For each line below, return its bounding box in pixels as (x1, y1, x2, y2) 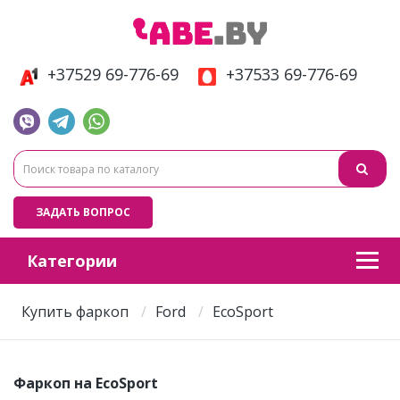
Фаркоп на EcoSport (13, 373, 158, 394)
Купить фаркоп (21, 302, 129, 322)
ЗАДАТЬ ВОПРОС (36, 204, 130, 221)
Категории (27, 250, 117, 272)
